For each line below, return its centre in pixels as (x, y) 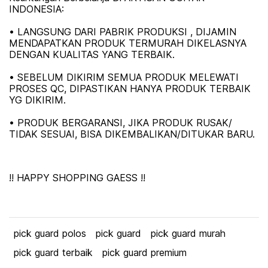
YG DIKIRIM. (37, 100)
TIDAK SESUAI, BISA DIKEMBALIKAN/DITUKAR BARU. (132, 134)
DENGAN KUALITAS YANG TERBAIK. (92, 54)
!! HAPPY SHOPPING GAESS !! (77, 178)
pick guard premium (144, 252)
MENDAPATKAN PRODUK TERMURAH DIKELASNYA (128, 43)
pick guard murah (188, 233)
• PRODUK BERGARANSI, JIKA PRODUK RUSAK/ (121, 123)
